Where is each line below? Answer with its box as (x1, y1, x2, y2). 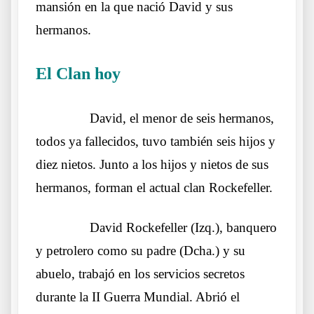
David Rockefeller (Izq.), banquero (90, 219, 277, 235)
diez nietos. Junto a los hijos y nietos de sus (36, 156, 268, 172)
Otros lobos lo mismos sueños (121, 70, 247, 81)
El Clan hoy (36, 64, 121, 83)
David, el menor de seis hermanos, (90, 110, 274, 125)
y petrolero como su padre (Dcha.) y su (36, 243, 245, 258)
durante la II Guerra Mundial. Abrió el (36, 289, 240, 304)
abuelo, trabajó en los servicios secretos (36, 266, 245, 281)
